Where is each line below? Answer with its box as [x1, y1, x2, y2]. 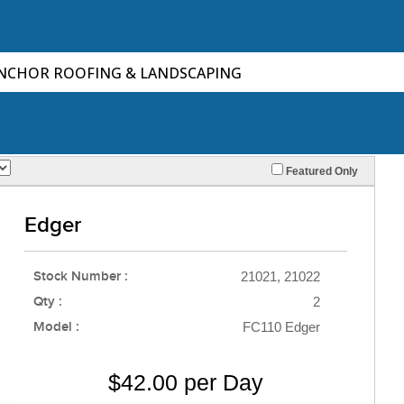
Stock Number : [33, 268, 128, 285]
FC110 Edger [243, 318, 320, 335]
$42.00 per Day [108, 369, 263, 395]
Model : [33, 318, 79, 335]
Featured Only [283, 164, 358, 178]
